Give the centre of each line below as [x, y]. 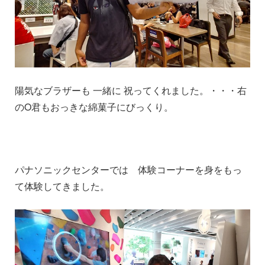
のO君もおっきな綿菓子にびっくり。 [94, 106]
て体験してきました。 [62, 186]
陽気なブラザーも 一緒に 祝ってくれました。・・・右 [131, 90]
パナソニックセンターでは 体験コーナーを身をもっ [128, 169]
